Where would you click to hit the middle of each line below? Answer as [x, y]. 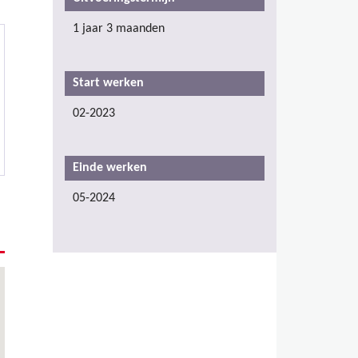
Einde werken [110, 167]
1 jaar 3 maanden [119, 28]
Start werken [108, 83]
